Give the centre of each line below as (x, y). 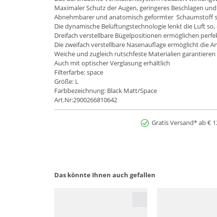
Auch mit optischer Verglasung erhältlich (112, 63)
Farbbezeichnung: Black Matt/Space (106, 90)
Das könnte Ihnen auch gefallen (105, 175)
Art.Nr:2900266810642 (86, 100)
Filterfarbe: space (79, 72)
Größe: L (66, 81)
